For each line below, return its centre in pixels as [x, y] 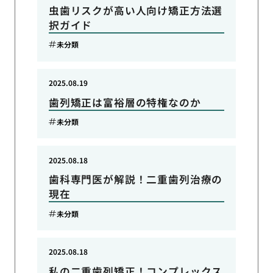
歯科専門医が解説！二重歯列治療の [136, 179]
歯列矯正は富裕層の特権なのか [125, 102]
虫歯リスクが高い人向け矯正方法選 [136, 10]
